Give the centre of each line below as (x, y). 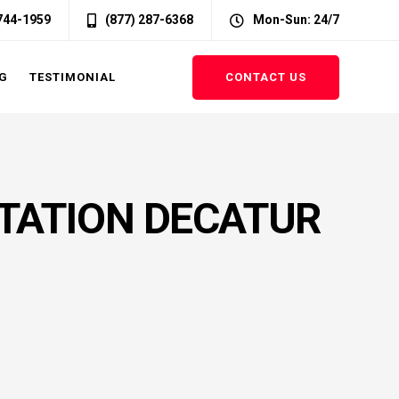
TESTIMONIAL (73, 77)
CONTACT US (266, 77)
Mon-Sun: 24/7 (296, 20)
